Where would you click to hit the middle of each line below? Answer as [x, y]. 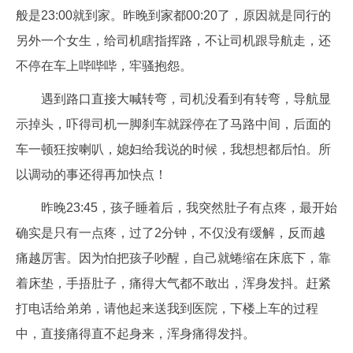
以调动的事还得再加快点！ [91, 175]
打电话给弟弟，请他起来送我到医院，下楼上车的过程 [167, 308]
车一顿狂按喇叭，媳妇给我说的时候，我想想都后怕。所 [173, 149]
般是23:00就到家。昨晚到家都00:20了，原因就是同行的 [173, 15]
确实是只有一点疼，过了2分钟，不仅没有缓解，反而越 [171, 233]
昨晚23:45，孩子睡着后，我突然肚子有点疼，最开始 [189, 208]
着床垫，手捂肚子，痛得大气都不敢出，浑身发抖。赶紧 [173, 283]
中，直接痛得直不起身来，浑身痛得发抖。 [136, 334]
